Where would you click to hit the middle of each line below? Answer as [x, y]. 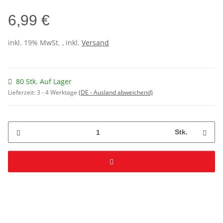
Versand [95, 43]
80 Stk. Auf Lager [44, 82]
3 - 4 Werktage [58, 93]
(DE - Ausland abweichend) [116, 93]
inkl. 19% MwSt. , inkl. [45, 43]
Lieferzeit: [22, 93]
